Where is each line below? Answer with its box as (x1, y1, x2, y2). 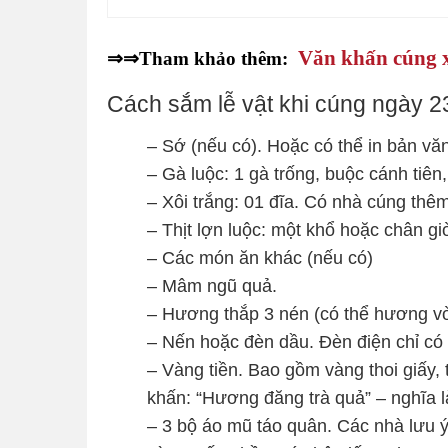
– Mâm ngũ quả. (147, 275, 277, 296)
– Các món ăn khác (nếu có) (147, 247, 373, 268)
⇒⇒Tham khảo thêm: (107, 48, 298, 68)
